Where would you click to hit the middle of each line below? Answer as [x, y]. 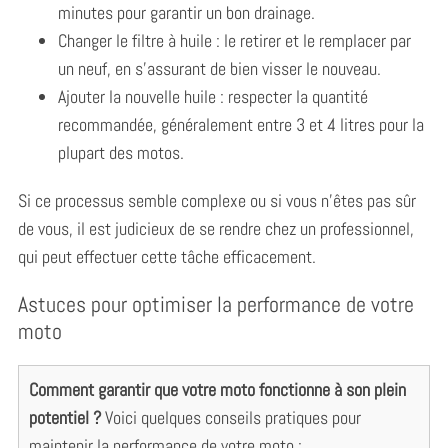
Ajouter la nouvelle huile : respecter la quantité [212, 96]
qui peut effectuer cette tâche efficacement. [166, 256]
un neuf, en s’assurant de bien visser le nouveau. [219, 68]
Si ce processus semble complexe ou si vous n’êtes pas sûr [216, 200]
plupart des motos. [120, 152]
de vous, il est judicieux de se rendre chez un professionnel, [215, 228]
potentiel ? [64, 417]
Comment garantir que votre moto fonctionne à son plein [217, 389]
